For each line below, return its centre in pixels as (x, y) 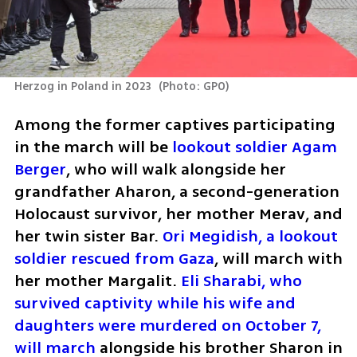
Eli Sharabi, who (241, 281)
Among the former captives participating (175, 125)
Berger (40, 170)
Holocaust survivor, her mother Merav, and (178, 214)
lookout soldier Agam (254, 147)
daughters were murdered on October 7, (167, 326)
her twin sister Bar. (88, 237)
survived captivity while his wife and (155, 304)
